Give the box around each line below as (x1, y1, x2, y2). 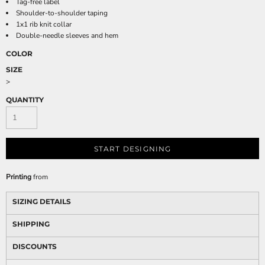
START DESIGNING (93, 144, 172, 154)
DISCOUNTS (12, 242, 57, 251)
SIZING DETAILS (12, 197, 71, 206)
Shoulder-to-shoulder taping (16, 8, 108, 18)
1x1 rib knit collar (16, 20, 72, 29)
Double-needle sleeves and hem (16, 31, 118, 40)
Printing (6, 172, 31, 182)
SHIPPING (12, 219, 50, 228)
